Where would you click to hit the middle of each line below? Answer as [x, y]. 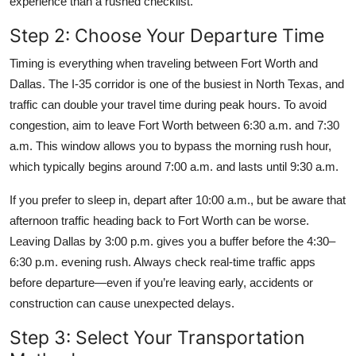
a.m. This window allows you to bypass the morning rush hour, [170, 145]
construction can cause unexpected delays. [122, 303]
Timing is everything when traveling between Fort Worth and [164, 63]
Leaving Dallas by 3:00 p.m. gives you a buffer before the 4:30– [172, 241]
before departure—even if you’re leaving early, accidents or [161, 282]
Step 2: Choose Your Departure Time [167, 35]
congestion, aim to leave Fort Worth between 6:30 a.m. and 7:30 [174, 125]
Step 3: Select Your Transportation [157, 337]
